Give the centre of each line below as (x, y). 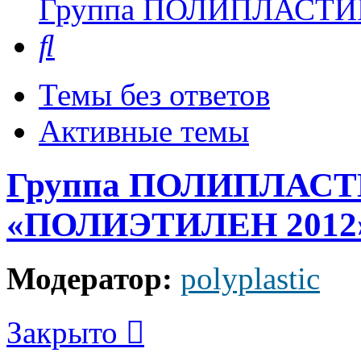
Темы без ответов (154, 95)
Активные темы (144, 131)
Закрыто (62, 333)
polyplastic (250, 279)
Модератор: (89, 279)
